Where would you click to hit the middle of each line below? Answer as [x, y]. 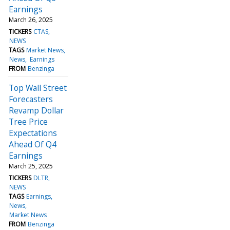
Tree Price [28, 121]
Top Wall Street [38, 88]
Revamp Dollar [36, 110]
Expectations [33, 133]
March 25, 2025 [31, 166]
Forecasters [31, 99]
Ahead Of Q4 [33, 144]
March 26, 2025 [31, 20]
